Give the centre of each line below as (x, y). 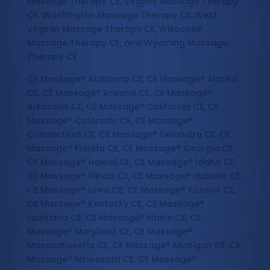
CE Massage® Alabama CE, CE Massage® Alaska (132, 79)
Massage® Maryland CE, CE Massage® (109, 232)
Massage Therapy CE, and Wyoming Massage (127, 43)
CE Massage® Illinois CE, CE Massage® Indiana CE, (134, 176)
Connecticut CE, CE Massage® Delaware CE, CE (128, 135)
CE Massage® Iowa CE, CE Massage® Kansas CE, (131, 190)
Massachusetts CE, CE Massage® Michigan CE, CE (133, 246)
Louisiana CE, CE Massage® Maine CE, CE (114, 218)
